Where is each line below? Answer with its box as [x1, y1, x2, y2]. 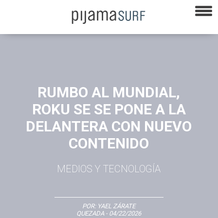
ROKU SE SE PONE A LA [32, 100, 186, 118]
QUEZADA [76, 209, 105, 217]
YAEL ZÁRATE [97, 202, 136, 210]
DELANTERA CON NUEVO [26, 117, 192, 135]
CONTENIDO [69, 134, 149, 152]
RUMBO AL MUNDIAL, [37, 83, 181, 101]
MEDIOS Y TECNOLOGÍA [57, 163, 161, 175]
